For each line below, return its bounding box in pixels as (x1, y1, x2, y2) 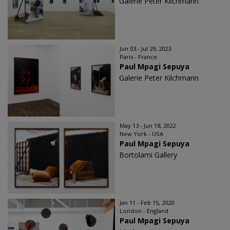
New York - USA (120, 130, 163, 138)
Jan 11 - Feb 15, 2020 (120, 199, 174, 206)
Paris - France (120, 53, 157, 61)
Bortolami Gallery (119, 150, 177, 160)
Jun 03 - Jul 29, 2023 (120, 45, 171, 52)
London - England (120, 207, 168, 215)
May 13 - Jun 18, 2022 (120, 122, 176, 129)
